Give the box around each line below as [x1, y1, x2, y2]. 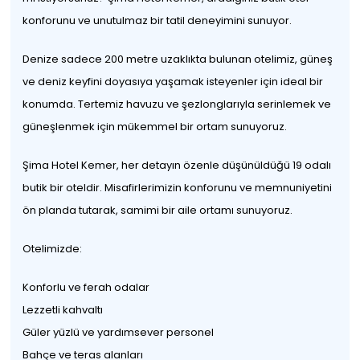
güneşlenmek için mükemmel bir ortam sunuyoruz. [22, 119, 288, 134]
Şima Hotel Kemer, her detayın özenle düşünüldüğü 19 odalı [22, 157, 332, 173]
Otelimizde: [22, 241, 83, 256]
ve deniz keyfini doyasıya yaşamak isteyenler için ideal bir [22, 74, 324, 89]
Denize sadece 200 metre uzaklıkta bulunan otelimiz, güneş [22, 51, 333, 67]
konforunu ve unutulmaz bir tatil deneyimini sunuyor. [22, 13, 292, 28]
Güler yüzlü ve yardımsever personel [22, 325, 215, 340]
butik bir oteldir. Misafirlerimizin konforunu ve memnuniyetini [22, 180, 333, 195]
